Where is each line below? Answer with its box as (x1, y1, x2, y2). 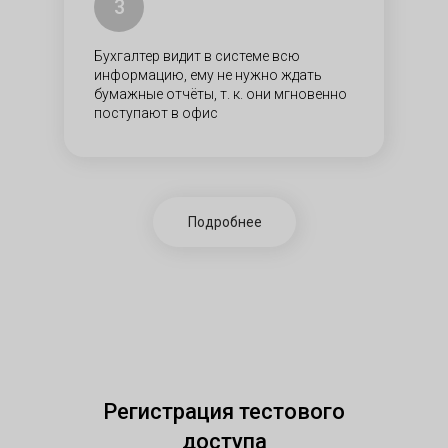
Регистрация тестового (103, 399, 345, 424)
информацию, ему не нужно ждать (94, 67, 322, 83)
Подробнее (187, 213, 262, 230)
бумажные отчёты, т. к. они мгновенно (94, 86, 347, 102)
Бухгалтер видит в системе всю (94, 48, 300, 64)
